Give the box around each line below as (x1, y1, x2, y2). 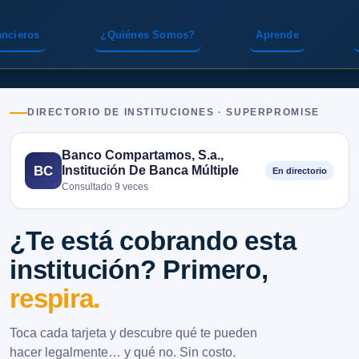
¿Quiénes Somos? (100, 29, 196, 41)
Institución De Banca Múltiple (62, 163, 239, 177)
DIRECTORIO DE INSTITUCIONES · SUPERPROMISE (27, 107, 320, 117)
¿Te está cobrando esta (10, 226, 296, 256)
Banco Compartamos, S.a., (62, 147, 224, 162)
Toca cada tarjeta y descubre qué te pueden (10, 325, 257, 340)
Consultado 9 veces (62, 181, 148, 192)
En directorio (272, 166, 327, 175)
